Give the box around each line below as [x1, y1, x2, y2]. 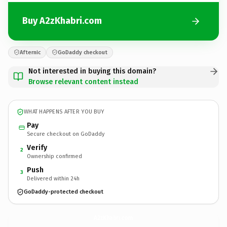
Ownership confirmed [27, 153, 82, 160]
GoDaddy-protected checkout [24, 188, 103, 195]
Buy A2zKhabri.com [22, 15, 102, 26]
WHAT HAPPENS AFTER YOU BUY [24, 108, 104, 115]
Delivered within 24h [27, 175, 80, 182]
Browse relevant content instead [28, 77, 138, 86]
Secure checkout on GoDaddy [27, 130, 104, 137]
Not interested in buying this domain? [28, 66, 156, 75]
